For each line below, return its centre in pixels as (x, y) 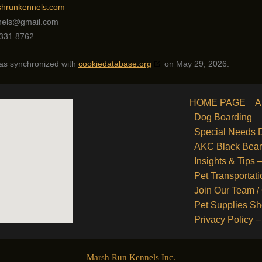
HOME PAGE (218, 103)
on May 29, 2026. (196, 63)
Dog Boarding (223, 117)
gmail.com (39, 22)
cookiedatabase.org (115, 63)
